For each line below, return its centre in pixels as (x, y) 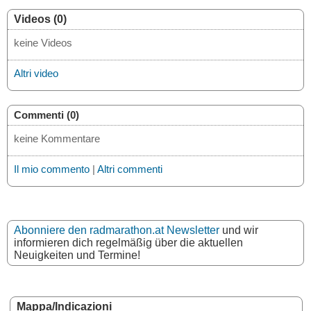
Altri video (36, 73)
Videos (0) (40, 19)
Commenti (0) (47, 115)
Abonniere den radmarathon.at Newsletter (117, 230)
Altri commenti (130, 169)
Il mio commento (52, 169)
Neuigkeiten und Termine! (77, 255)
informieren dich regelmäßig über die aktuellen (128, 243)
